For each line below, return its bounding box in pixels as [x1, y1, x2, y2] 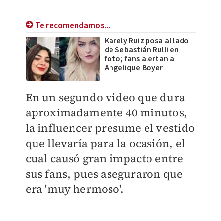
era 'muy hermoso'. [25, 182, 124, 196]
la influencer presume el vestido [25, 120, 195, 135]
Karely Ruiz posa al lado [104, 36, 189, 46]
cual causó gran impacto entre [25, 151, 184, 166]
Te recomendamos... [35, 20, 111, 32]
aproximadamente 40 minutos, [25, 105, 187, 120]
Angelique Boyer [104, 62, 163, 73]
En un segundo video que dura [25, 90, 185, 105]
